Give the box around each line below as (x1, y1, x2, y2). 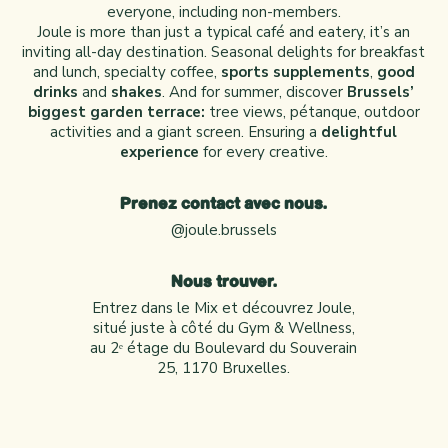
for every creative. (198, 141, 328, 162)
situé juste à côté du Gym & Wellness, (92, 317, 355, 338)
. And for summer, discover (162, 81, 348, 102)
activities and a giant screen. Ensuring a (50, 121, 322, 142)
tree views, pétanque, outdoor (208, 101, 420, 122)
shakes (111, 81, 163, 102)
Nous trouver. (170, 274, 277, 290)
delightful (321, 121, 398, 142)
